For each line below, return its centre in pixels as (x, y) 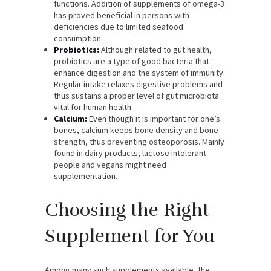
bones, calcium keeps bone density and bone (136, 130)
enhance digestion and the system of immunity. (139, 72)
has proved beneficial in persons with (122, 15)
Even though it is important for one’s (155, 118)
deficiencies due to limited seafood (119, 26)
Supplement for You (130, 236)
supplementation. (86, 176)
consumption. (78, 38)
